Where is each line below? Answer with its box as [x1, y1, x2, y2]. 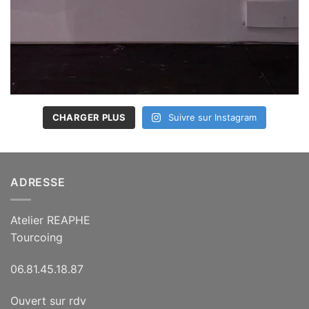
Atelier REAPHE [10, 212, 90, 227]
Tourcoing [10, 230, 63, 244]
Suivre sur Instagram [168, 112, 257, 123]
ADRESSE [10, 175, 66, 190]
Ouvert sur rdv [10, 293, 86, 308]
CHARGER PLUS [52, 112, 126, 123]
